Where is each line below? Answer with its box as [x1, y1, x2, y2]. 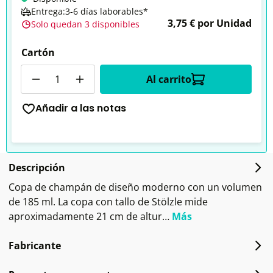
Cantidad [21, 65, 62, 78]
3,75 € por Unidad [168, 16, 252, 30]
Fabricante [9, 239, 61, 252]
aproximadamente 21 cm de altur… [9, 210, 172, 223]
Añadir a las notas [35, 101, 126, 115]
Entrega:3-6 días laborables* [31, 5, 148, 17]
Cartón [21, 46, 55, 59]
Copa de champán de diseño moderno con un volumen [9, 180, 262, 194]
